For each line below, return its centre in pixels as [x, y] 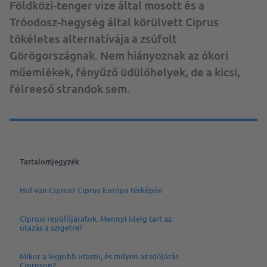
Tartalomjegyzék [49, 162]
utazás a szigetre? [51, 228]
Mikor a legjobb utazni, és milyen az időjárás [99, 256]
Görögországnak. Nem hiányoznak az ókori [119, 55]
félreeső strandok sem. [70, 89]
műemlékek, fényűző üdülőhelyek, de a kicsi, [125, 72]
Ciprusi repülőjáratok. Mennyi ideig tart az [96, 219]
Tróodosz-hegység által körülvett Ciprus [114, 22]
